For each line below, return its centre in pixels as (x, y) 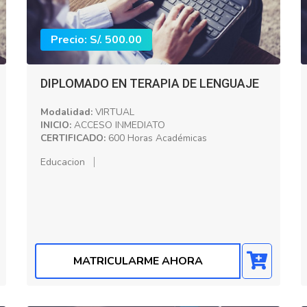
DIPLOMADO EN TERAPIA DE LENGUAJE (150, 83)
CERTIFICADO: (73, 138)
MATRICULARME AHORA (138, 261)
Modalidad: (66, 112)
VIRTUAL (113, 112)
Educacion (63, 162)
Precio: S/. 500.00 (96, 39)
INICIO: (56, 125)
